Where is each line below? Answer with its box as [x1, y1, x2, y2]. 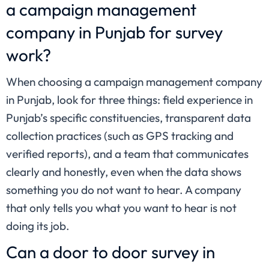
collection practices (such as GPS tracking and [6, 128, 234, 144]
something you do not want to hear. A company [6, 183, 241, 198]
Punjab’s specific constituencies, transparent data [6, 110, 251, 125]
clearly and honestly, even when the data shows [6, 165, 241, 180]
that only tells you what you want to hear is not [6, 201, 237, 216]
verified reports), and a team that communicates [6, 147, 249, 162]
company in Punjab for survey [6, 22, 223, 43]
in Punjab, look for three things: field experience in [6, 92, 253, 107]
